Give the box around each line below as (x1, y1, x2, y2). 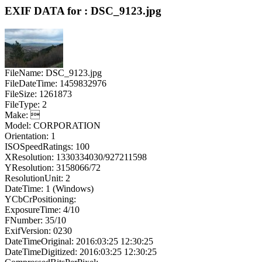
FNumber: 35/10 (5, 215, 66, 225)
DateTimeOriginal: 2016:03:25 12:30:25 (5, 236, 153, 246)
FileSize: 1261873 (5, 88, 72, 99)
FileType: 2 (5, 99, 47, 109)
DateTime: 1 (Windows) (5, 183, 94, 194)
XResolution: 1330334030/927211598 (5, 151, 147, 162)
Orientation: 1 (5, 130, 56, 141)
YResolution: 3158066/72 (5, 162, 101, 173)
